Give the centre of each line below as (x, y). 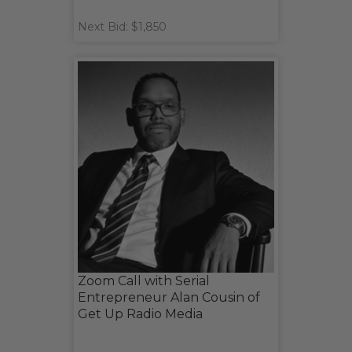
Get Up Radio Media (140, 313)
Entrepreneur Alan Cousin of (169, 297)
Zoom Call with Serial (144, 280)
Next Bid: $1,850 (122, 26)
